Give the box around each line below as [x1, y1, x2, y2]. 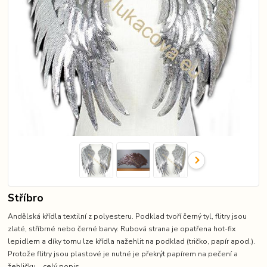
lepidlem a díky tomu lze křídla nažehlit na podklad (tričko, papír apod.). [8, 237, 256, 247]
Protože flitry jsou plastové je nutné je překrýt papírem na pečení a [8, 249, 238, 259]
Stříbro [8, 191, 44, 206]
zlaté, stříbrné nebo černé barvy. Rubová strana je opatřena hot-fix [8, 224, 236, 234]
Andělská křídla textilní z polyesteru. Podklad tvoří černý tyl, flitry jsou [8, 212, 247, 222]
